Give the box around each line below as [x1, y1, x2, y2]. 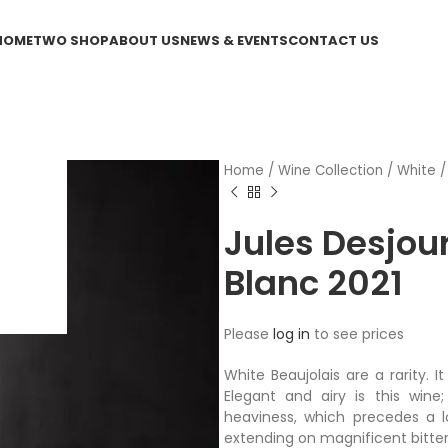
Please [224, 324, 273, 344]
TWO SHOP [33, 30, 110, 50]
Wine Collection [278, 161, 383, 180]
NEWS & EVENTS [180, 30, 289, 50]
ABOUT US [109, 30, 181, 50]
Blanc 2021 [224, 259, 403, 307]
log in [273, 324, 310, 344]
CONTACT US [288, 30, 380, 50]
